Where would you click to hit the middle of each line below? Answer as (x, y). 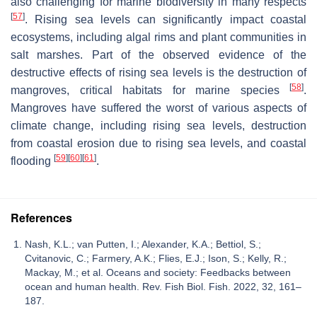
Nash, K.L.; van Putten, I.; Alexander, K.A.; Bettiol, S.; (143, 244)
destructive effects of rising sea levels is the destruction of (158, 73)
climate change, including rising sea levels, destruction (158, 126)
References (41, 218)
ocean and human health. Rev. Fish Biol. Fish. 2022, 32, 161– (163, 287)
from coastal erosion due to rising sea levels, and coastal (158, 144)
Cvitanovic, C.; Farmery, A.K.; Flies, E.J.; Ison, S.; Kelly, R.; (156, 259)
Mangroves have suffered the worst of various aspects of (158, 108)
